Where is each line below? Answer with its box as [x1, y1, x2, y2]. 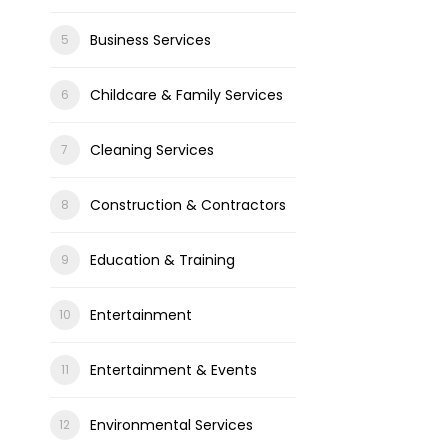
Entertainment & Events [89, 360, 257, 380]
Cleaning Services [89, 140, 214, 160]
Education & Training [89, 250, 235, 270]
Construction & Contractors [89, 195, 286, 215]
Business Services [89, 30, 211, 50]
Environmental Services [89, 415, 253, 435]
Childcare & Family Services [89, 85, 283, 105]
